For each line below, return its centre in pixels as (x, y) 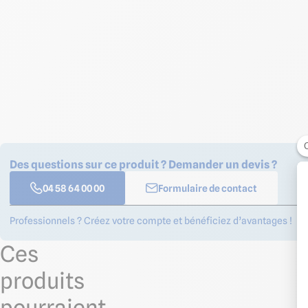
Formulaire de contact (208, 188)
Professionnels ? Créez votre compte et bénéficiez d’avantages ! (151, 221)
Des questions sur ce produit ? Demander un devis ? (143, 165)
